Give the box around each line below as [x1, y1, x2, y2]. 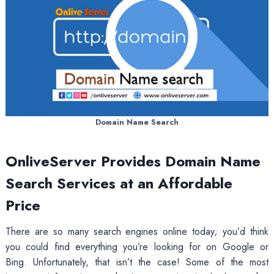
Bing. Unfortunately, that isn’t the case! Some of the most [5, 254, 269, 269]
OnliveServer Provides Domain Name [5, 150, 261, 172]
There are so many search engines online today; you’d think [5, 224, 269, 239]
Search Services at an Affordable [5, 172, 232, 194]
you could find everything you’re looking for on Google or [5, 239, 269, 254]
